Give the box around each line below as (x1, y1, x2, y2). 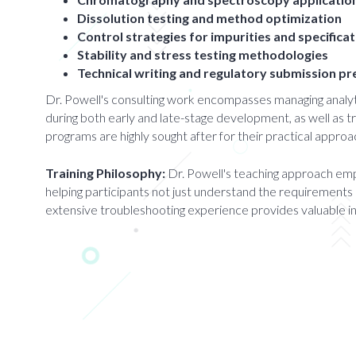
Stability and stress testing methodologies (77, 47, 328, 62)
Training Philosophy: (45, 165, 165, 180)
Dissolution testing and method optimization (77, 10, 342, 25)
